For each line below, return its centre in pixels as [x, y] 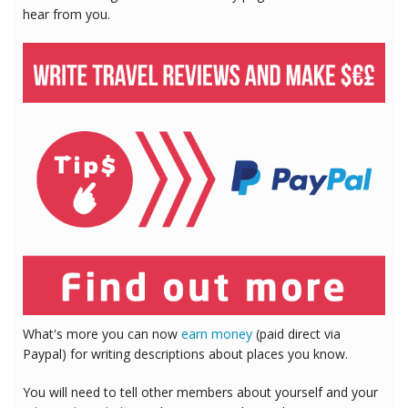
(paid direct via [296, 333]
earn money [217, 333]
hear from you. [66, 15]
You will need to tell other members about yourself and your [200, 392]
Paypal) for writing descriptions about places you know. [185, 353]
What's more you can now [102, 333]
